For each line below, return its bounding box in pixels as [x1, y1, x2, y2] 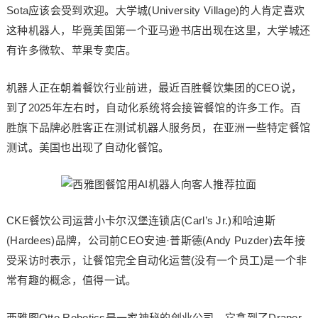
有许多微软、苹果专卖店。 [6, 44, 137, 56]
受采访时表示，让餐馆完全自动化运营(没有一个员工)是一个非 [6, 254, 307, 266]
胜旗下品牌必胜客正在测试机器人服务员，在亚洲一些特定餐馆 [6, 121, 311, 133]
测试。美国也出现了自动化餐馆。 [6, 141, 170, 153]
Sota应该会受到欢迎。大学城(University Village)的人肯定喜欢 [6, 4, 305, 16]
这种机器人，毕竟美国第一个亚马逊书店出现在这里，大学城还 [6, 24, 311, 36]
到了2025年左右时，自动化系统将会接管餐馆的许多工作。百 [6, 102, 302, 114]
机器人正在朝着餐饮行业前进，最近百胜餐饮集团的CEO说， [6, 82, 302, 94]
